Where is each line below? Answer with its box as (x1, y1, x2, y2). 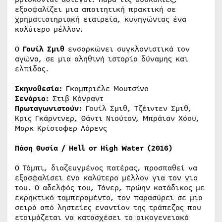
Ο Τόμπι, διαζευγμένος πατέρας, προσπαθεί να (15, 162, 197, 173)
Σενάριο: (15, 93, 49, 104)
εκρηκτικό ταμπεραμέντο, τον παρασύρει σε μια (15, 192, 203, 203)
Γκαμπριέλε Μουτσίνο (62, 83, 149, 94)
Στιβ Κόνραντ (49, 93, 104, 104)
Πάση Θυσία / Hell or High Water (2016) (15, 142, 172, 154)
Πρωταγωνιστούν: (15, 103, 82, 114)
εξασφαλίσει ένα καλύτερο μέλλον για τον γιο (15, 172, 198, 183)
